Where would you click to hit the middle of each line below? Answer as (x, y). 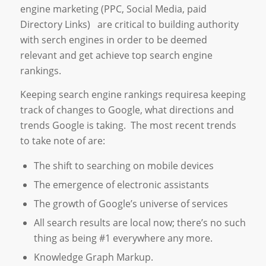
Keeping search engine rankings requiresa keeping (133, 94)
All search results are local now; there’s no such (140, 223)
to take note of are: (62, 140)
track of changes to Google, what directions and (127, 110)
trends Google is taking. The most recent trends (128, 125)
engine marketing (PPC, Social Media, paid (113, 9)
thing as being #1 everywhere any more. (123, 238)
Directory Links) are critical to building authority (129, 25)
